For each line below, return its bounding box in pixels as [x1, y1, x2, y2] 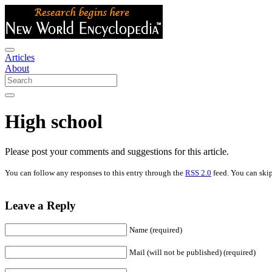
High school [5, 110, 103, 133]
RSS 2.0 [185, 168, 211, 177]
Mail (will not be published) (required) [129, 248, 256, 257]
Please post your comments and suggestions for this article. [5, 146, 229, 157]
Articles [5, 52, 35, 63]
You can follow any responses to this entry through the [5, 168, 185, 177]
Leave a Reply [5, 199, 76, 212]
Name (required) [129, 225, 182, 235]
